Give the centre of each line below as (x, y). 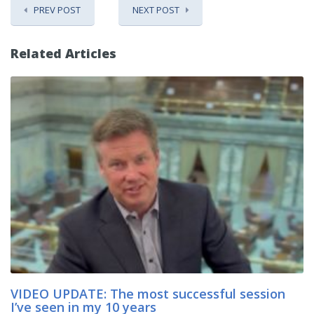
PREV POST (57, 9)
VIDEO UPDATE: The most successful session (148, 294)
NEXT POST (156, 9)
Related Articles (63, 53)
